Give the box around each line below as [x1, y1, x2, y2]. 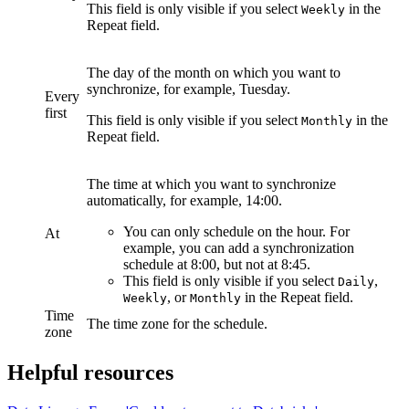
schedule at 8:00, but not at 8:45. [123, 257, 310, 273]
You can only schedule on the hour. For [123, 224, 350, 240]
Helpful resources [7, 361, 173, 385]
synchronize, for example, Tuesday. [87, 81, 290, 98]
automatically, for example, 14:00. [87, 193, 282, 209]
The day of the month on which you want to [87, 65, 341, 81]
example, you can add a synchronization [123, 240, 354, 257]
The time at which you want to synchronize [87, 176, 336, 193]
